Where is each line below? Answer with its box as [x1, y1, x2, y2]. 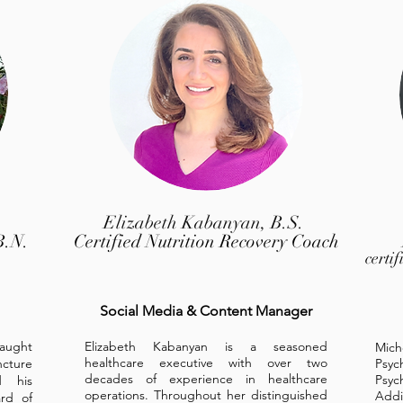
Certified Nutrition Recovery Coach [73, 230, 339, 253]
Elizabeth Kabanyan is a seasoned [85, 338, 327, 354]
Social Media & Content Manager [100, 302, 312, 319]
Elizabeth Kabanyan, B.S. [103, 211, 309, 234]
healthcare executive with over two [85, 354, 327, 371]
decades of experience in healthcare [85, 371, 327, 387]
